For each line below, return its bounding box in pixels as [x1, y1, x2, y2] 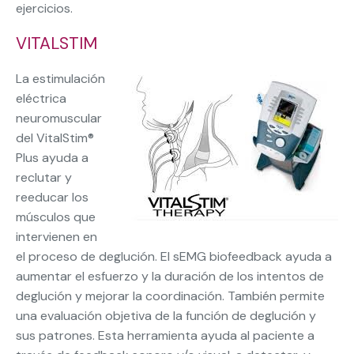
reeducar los [16, 189, 88, 206]
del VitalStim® [16, 130, 94, 147]
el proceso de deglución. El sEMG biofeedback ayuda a [16, 248, 332, 265]
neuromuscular [16, 110, 102, 127]
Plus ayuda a [16, 149, 88, 167]
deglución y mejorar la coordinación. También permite [16, 288, 325, 305]
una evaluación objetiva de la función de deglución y [16, 307, 316, 325]
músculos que [16, 209, 96, 226]
